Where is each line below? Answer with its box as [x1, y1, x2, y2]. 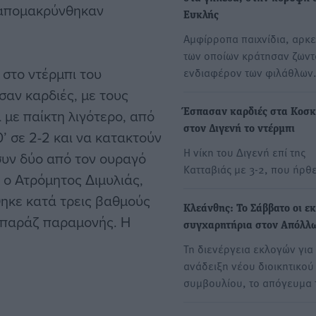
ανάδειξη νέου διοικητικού [183, 257, 314, 274]
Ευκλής [183, 10, 219, 22]
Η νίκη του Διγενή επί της [183, 144, 305, 160]
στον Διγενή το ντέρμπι [183, 123, 295, 135]
